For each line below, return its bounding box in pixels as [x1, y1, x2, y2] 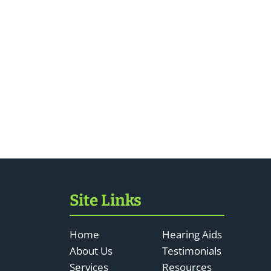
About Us [70, 244, 113, 258]
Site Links [70, 191, 142, 210]
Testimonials [162, 244, 221, 258]
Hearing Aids [162, 227, 222, 242]
